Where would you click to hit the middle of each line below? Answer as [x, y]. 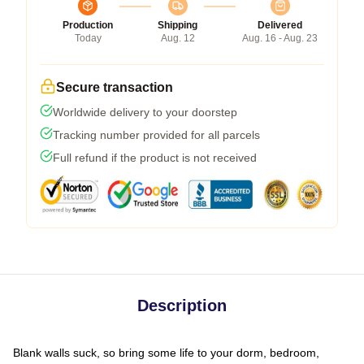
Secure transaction [115, 87]
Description [182, 305]
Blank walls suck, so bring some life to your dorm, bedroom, [166, 352]
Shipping [178, 25]
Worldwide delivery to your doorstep [145, 112]
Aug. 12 [178, 38]
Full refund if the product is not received [155, 157]
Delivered [280, 25]
